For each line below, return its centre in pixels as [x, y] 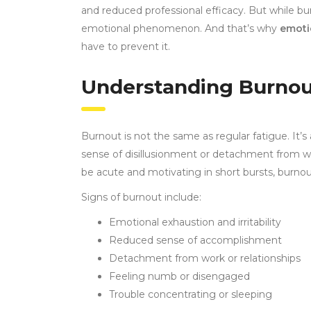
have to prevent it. [126, 47]
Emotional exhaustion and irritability [195, 222]
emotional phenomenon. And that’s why [180, 29]
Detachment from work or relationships [205, 259]
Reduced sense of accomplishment [195, 241]
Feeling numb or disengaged [179, 277]
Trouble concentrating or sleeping [191, 295]
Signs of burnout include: [141, 197]
